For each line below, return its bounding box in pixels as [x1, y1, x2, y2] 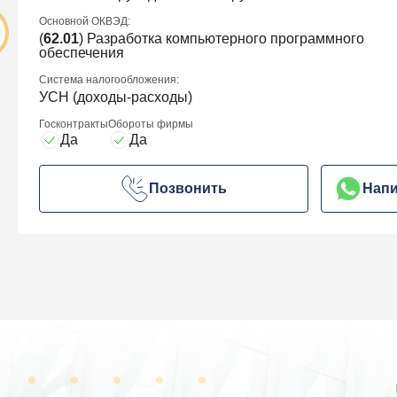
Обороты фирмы [108, 118, 193, 131]
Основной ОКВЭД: [39, 15, 130, 28]
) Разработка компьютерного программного [79, 31, 364, 47]
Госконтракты [39, 118, 108, 131]
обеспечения [39, 45, 124, 61]
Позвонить [149, 181, 228, 197]
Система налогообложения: [39, 74, 179, 87]
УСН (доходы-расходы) [39, 90, 192, 105]
